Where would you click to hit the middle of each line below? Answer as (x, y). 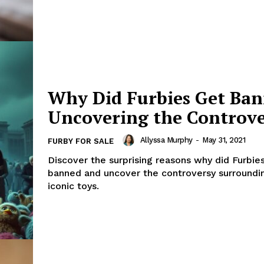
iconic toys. (73, 186)
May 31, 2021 (224, 140)
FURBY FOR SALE (81, 141)
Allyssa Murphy (166, 140)
